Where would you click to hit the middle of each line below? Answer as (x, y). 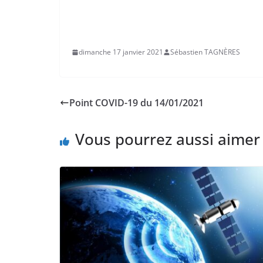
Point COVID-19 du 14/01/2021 (136, 103)
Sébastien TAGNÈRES (205, 52)
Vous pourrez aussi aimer (168, 139)
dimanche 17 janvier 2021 (121, 52)
